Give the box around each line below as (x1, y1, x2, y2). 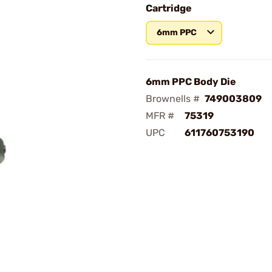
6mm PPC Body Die (146, 76, 236, 87)
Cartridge (146, 2, 192, 14)
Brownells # (146, 93, 200, 104)
